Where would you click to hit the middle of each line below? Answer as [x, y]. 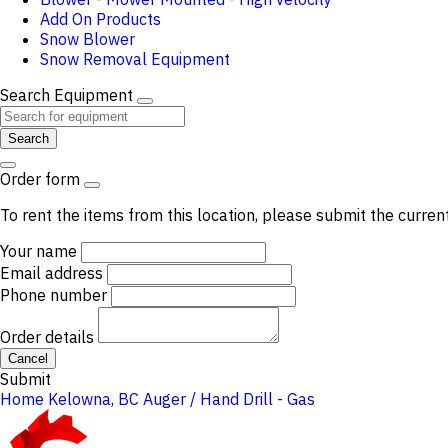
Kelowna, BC [93, 399]
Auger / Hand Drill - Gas [229, 399]
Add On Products [100, 19]
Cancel [28, 358]
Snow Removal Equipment [135, 59]
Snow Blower [87, 39]
